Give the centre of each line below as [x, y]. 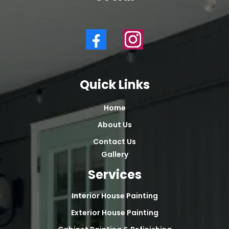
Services [114, 175]
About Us [114, 125]
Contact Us [114, 142]
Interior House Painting [114, 196]
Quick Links [114, 85]
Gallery [114, 155]
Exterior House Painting [114, 213]
